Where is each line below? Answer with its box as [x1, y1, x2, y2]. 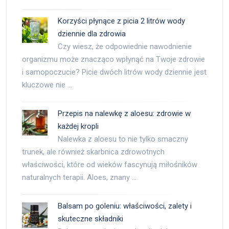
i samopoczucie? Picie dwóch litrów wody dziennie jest [22, 67, 207, 77]
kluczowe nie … [22, 80, 72, 89]
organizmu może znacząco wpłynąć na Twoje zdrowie [22, 54, 205, 64]
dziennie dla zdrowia [58, 29, 126, 38]
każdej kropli [58, 121, 99, 131]
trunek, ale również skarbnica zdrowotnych [22, 147, 165, 156]
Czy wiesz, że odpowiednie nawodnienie [58, 41, 192, 51]
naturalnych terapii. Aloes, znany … [22, 172, 136, 182]
